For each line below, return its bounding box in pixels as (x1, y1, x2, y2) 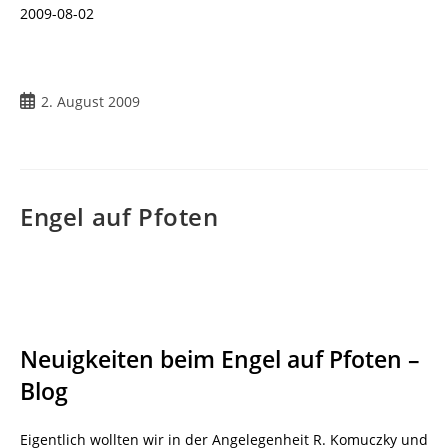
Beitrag (19, 91, 67, 110)
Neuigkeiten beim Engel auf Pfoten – (20, 343, 420, 375)
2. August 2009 (41, 92, 140, 111)
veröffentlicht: (19, 112, 113, 131)
